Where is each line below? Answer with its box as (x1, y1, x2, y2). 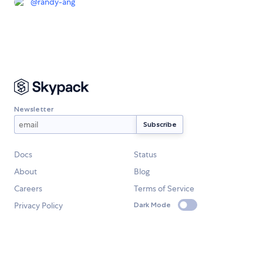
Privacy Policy (14, 200, 63, 211)
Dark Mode (134, 200, 171, 210)
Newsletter (14, 104, 53, 113)
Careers (14, 183, 42, 194)
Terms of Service (134, 183, 194, 194)
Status (134, 149, 157, 160)
